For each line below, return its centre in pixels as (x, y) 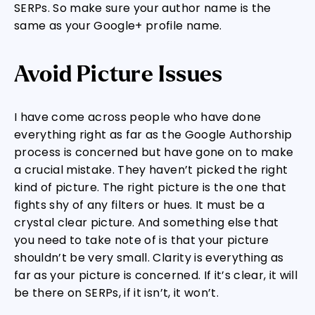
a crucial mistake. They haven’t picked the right (151, 170)
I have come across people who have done (138, 117)
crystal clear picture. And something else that (147, 223)
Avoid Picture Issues (118, 75)
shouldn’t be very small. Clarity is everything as (149, 258)
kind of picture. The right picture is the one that (150, 187)
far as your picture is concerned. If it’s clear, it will (156, 275)
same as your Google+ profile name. (118, 26)
